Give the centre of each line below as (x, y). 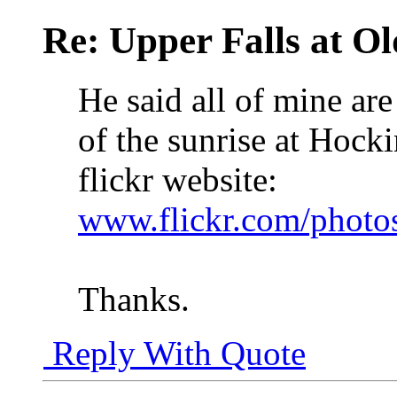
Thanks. (134, 299)
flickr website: (178, 179)
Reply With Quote (175, 353)
